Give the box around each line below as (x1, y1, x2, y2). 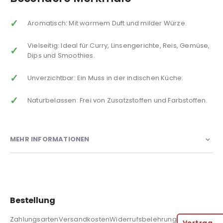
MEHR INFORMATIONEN (10, 134, 90, 144)
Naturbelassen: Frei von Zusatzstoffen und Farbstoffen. (27, 96, 208, 106)
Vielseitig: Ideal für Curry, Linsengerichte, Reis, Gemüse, (27, 41, 210, 51)
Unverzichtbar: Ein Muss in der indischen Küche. (27, 73, 184, 83)
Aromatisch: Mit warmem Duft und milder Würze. (27, 18, 187, 28)
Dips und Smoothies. (27, 51, 95, 61)
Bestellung (10, 195, 55, 207)
